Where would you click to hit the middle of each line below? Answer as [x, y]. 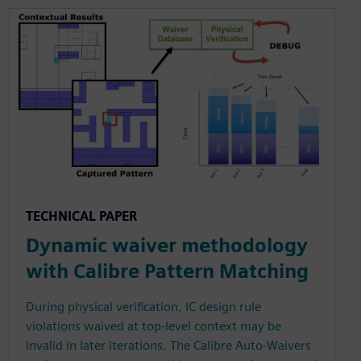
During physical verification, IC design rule [143, 307]
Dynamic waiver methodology [166, 246]
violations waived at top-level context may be [153, 326]
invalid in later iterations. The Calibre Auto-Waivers [168, 346]
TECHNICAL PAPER [81, 217]
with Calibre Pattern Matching [167, 272]
